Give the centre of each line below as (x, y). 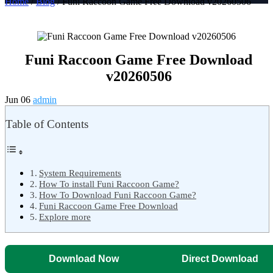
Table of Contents (47, 124)
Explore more (65, 216)
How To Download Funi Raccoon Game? (118, 194)
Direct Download (220, 258)
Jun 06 (19, 100)
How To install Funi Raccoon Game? (109, 183)
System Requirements (80, 172)
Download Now (84, 258)
